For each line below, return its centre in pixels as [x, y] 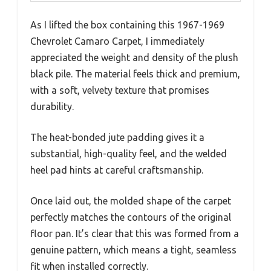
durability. [52, 106]
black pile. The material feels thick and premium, [135, 73]
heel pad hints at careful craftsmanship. [117, 170]
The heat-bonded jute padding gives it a [117, 137]
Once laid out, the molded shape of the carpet [131, 201]
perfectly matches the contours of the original [131, 217]
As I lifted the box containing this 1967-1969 [127, 24]
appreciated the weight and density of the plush [134, 57]
